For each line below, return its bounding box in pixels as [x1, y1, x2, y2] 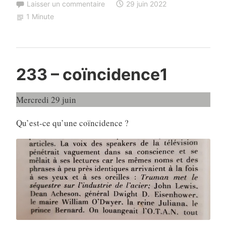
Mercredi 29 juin [16, 93, 76, 105]
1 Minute [26, 12, 54, 21]
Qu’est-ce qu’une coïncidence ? [16, 117, 129, 129]
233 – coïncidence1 [16, 64, 168, 84]
